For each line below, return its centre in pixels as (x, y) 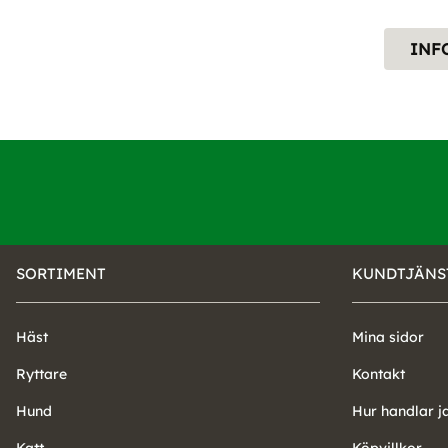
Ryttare (41, 373)
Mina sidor (388, 336)
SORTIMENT (61, 273)
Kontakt (378, 373)
